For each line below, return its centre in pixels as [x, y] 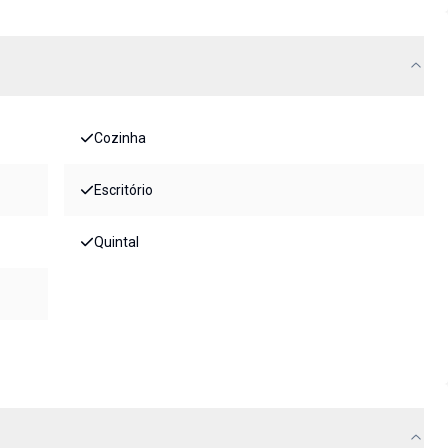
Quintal [116, 242]
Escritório [123, 190]
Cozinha [120, 138]
